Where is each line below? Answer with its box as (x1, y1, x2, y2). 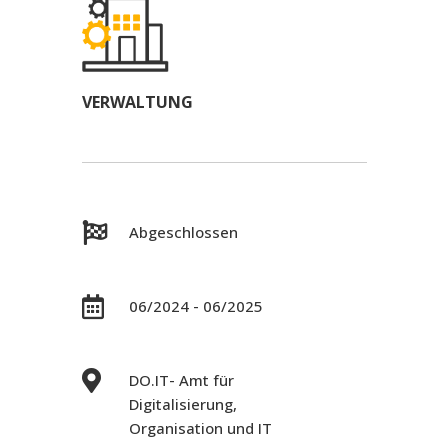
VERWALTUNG (81, 90, 193, 113)
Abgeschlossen (128, 221, 238, 242)
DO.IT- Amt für (128, 369, 234, 390)
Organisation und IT (128, 417, 272, 438)
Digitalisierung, (128, 393, 237, 414)
